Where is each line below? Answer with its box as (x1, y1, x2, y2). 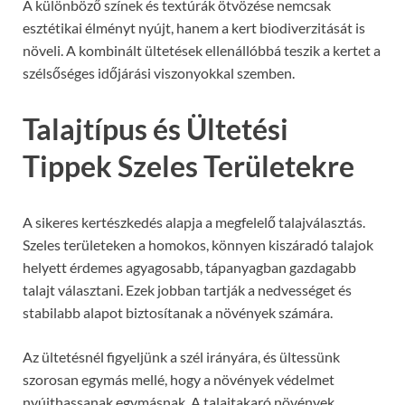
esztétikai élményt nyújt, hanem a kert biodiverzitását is (23, 19, 365, 37)
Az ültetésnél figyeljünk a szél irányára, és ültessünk (23, 347, 340, 365)
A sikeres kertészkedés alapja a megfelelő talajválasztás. (23, 212, 365, 231)
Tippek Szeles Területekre (23, 147, 354, 184)
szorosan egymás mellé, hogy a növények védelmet (23, 370, 334, 388)
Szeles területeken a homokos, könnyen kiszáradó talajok (23, 235, 373, 253)
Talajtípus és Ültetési (23, 110, 288, 146)
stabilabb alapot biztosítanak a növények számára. (23, 303, 333, 321)
